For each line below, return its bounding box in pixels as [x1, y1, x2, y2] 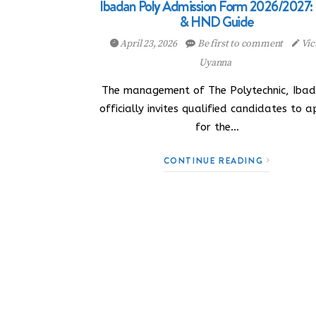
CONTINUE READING [163, 154, 267, 166]
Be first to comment [195, 37, 285, 50]
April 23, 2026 [118, 37, 179, 50]
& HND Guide [180, 12, 254, 32]
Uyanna [199, 56, 231, 69]
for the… [195, 121, 239, 133]
